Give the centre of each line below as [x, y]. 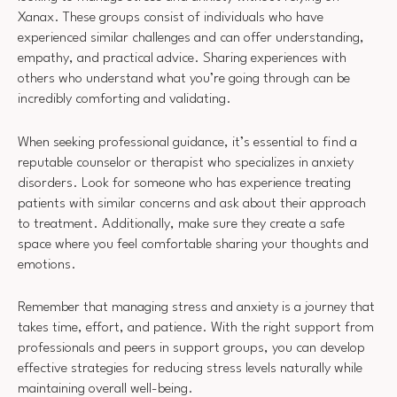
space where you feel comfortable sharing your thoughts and [193, 244]
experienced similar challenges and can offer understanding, [191, 39]
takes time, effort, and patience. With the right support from [196, 328]
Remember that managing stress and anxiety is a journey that [196, 308]
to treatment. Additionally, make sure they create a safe [181, 224]
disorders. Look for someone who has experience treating [184, 183]
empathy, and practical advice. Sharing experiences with [182, 59]
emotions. [47, 265]
